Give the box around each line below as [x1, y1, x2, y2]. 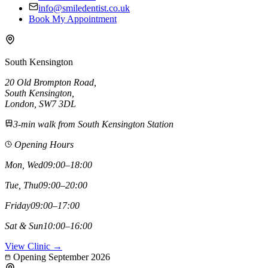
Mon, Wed [5, 159, 43, 170]
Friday [5, 200, 31, 211]
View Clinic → [5, 240, 62, 251]
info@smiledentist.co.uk [38, 2, 130, 13]
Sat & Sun [5, 220, 43, 231]
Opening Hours [12, 139, 74, 150]
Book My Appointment [29, 13, 117, 24]
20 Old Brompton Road [5, 77, 94, 87]
